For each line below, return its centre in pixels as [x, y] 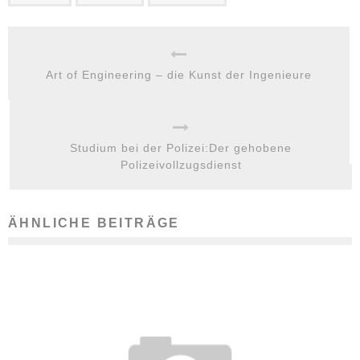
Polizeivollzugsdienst [181, 165]
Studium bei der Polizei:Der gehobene [181, 148]
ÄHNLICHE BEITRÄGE [94, 223]
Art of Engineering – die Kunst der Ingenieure [179, 75]
